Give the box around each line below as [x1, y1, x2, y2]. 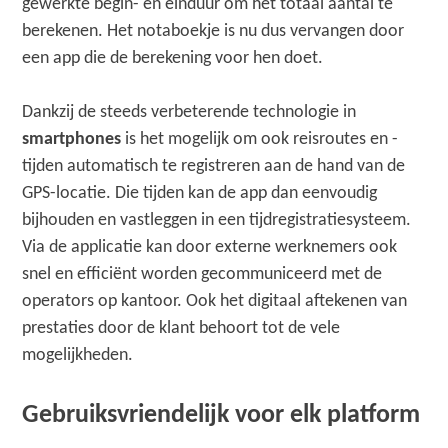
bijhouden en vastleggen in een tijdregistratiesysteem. [22, 210, 412, 230]
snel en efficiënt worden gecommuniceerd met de [22, 264, 383, 284]
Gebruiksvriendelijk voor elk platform [22, 401, 421, 429]
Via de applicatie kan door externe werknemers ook [22, 237, 398, 257]
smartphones [22, 129, 122, 149]
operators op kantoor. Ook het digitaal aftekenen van [22, 291, 408, 311]
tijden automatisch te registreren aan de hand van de [22, 156, 406, 176]
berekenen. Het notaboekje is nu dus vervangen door [22, 21, 405, 41]
